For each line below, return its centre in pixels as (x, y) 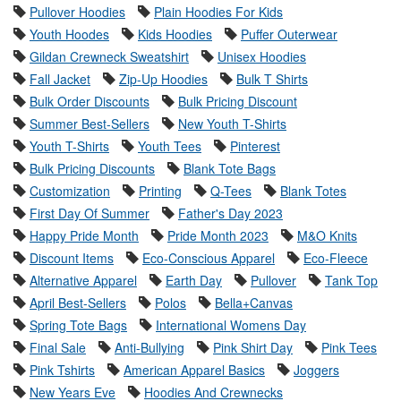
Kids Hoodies (175, 34)
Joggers (316, 370)
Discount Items (72, 258)
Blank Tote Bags (230, 169)
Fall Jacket (60, 79)
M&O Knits (327, 236)
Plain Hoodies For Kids (218, 12)
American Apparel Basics (194, 370)
